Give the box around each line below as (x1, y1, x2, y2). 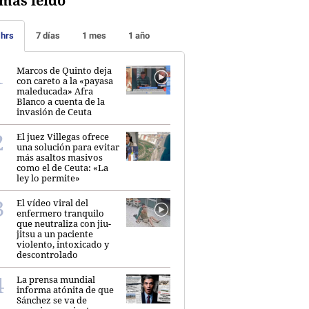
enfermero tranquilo (17, 206, 104, 219)
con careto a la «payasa (17, 74, 113, 87)
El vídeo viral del (17, 196, 88, 209)
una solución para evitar (17, 140, 119, 153)
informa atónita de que (17, 283, 114, 296)
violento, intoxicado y (17, 237, 109, 250)
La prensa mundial (17, 272, 95, 286)
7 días (36, 30, 60, 41)
